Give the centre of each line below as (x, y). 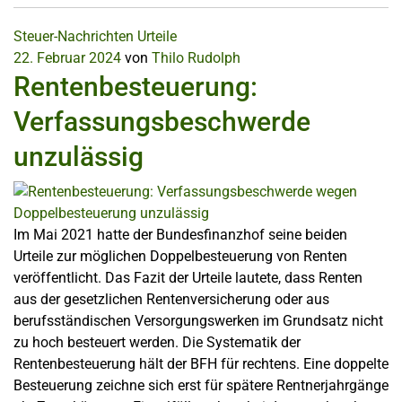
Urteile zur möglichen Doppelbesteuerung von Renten (180, 256)
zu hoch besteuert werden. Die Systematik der (157, 342)
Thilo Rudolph (196, 58)
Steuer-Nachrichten (74, 36)
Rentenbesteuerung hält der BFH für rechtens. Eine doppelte (201, 364)
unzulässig (79, 157)
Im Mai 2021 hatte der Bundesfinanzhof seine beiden (180, 235)
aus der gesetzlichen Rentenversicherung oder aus (171, 299)
